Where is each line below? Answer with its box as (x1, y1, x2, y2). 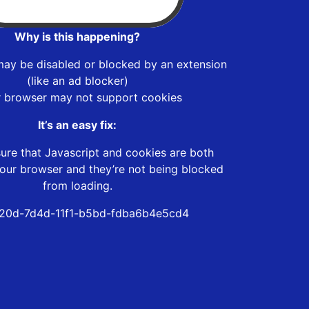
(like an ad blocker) (26, 73, 128, 88)
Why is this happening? (14, 29, 140, 43)
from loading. (42, 178, 112, 192)
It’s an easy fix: (38, 117, 117, 132)
